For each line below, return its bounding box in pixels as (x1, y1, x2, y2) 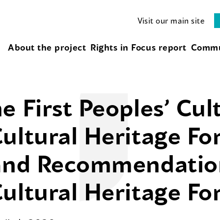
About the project (8, 42, 86, 53)
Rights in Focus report (90, 42, 187, 53)
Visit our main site (137, 16, 205, 25)
